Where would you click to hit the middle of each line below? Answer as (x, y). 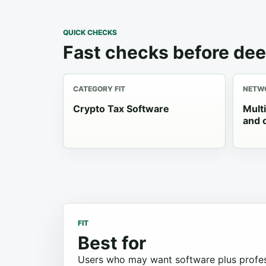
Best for (112, 243)
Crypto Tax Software (121, 109)
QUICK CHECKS (90, 32)
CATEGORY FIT (99, 89)
